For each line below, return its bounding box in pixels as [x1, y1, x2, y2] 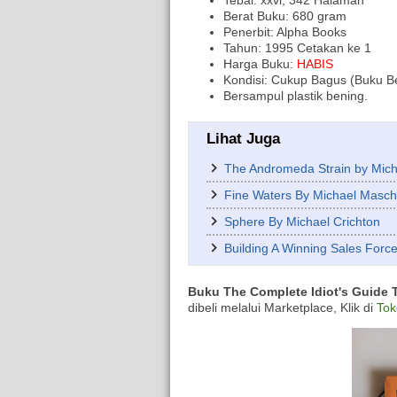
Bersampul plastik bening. [223, 89, 368, 104]
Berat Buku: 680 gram [223, 9, 346, 24]
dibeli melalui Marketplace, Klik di [188, 300, 377, 315]
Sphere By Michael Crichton [224, 214, 380, 230]
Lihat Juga [206, 130, 280, 148]
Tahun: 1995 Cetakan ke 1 [223, 41, 371, 56]
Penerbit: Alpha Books [223, 25, 346, 40]
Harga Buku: [223, 57, 297, 72]
